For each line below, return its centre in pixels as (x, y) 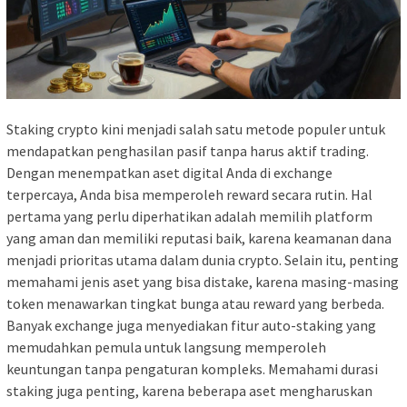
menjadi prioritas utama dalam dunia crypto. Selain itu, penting (203, 260)
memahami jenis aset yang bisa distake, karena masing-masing (203, 282)
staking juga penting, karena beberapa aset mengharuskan (189, 391)
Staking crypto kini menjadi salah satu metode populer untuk (196, 129)
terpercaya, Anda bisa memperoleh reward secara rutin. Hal (189, 195)
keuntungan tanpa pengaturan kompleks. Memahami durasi (192, 369)
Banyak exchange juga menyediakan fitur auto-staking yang (191, 326)
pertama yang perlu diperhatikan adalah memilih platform (189, 217)
